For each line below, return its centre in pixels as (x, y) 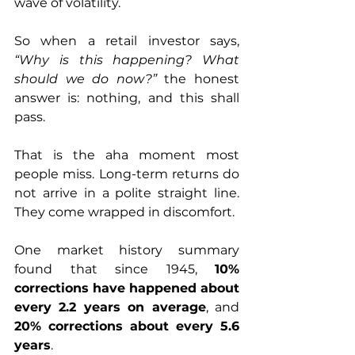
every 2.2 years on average (110, 307)
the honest (198, 79)
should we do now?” (86, 79)
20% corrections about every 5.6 (127, 326)
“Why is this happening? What (127, 60)
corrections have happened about (127, 288)
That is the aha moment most (127, 155)
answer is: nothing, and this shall (127, 98)
